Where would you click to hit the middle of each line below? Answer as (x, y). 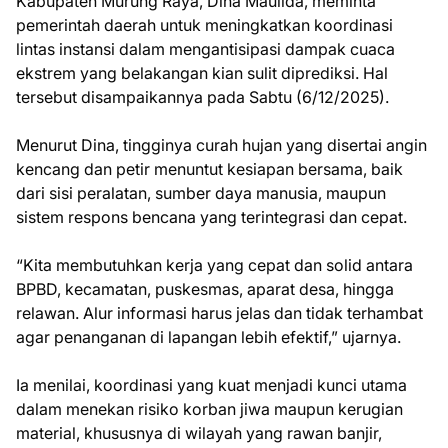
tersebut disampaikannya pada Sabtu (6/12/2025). (202, 97)
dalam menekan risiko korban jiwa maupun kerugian (209, 409)
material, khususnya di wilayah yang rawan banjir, (199, 433)
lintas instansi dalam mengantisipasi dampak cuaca (205, 49)
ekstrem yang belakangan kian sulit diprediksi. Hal (202, 73)
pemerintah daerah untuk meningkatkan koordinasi (204, 25)
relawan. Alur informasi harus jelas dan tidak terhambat (219, 313)
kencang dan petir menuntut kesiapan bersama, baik (209, 169)
